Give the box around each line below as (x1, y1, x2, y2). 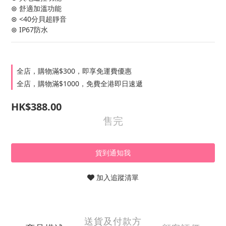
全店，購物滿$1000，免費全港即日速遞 (17, 79, 143, 88)
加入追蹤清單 (96, 173, 139, 182)
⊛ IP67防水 (11, 25, 48, 34)
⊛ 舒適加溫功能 (11, 4, 62, 13)
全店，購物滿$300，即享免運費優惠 (17, 66, 132, 76)
